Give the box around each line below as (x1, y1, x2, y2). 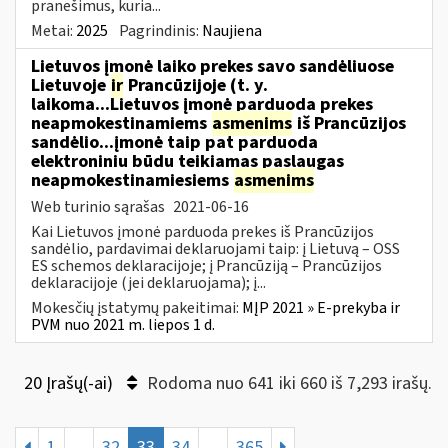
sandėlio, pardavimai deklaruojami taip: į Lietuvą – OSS (31, 237, 400, 260)
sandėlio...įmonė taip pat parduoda (31, 129, 318, 155)
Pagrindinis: (119, 19, 202, 42)
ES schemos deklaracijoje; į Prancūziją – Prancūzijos (31, 254, 382, 277)
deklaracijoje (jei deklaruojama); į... (31, 271, 266, 294)
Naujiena (202, 19, 262, 42)
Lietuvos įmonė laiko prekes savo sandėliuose (31, 53, 394, 79)
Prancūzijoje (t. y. (124, 72, 268, 98)
